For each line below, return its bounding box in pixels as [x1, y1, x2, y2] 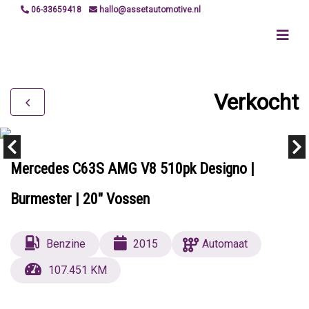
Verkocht [214, 88, 299, 115]
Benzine [46, 237, 86, 250]
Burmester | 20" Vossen [10, 190, 150, 208]
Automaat [202, 237, 248, 250]
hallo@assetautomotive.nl [97, 5, 201, 14]
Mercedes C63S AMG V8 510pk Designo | [10, 160, 255, 177]
